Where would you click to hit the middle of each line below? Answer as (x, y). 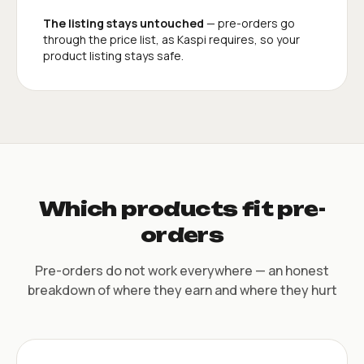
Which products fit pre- (182, 208)
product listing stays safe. (113, 55)
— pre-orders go (249, 23)
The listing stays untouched (123, 23)
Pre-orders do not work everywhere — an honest (182, 270)
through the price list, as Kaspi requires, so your (171, 39)
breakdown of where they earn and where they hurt (182, 290)
